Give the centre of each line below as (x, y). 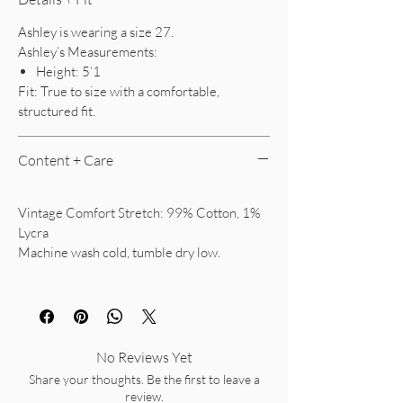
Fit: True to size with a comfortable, (119, 91)
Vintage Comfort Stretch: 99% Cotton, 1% (139, 213)
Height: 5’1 (68, 72)
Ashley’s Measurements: (88, 52)
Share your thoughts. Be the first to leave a (144, 379)
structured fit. (57, 111)
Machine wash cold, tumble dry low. (119, 252)
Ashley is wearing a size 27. (96, 32)
